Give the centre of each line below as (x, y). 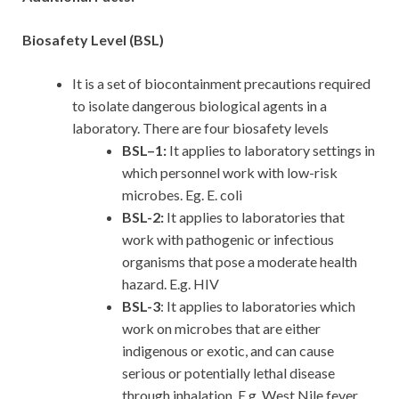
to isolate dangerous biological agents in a (199, 106)
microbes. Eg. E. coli (182, 195)
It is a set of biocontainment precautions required (221, 84)
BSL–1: (144, 151)
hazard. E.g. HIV (171, 284)
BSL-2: (143, 217)
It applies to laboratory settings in (271, 151)
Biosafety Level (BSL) (93, 40)
